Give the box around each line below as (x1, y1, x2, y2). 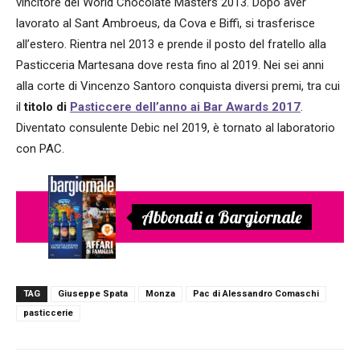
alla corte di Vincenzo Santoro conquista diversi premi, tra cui (16, 78, 340, 93)
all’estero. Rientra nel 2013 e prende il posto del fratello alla (16, 36, 326, 51)
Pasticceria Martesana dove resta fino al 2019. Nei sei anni (16, 57, 324, 72)
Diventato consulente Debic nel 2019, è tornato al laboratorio (16, 120, 335, 135)
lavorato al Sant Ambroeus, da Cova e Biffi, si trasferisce (16, 15, 315, 31)
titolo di (24, 99, 70, 114)
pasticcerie (23, 307, 73, 318)
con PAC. (16, 141, 64, 156)
